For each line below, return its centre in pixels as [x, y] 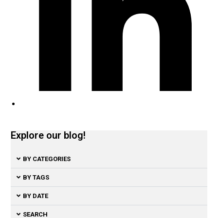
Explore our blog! [48, 135]
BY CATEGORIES [47, 159]
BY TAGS [36, 177]
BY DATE [36, 196]
